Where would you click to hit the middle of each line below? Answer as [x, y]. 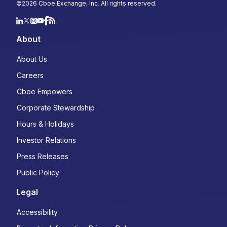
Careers [30, 75]
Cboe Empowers [45, 92]
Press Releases [43, 157]
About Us [32, 59]
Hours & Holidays [45, 124]
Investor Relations [46, 140]
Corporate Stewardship [56, 108]
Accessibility [37, 212]
